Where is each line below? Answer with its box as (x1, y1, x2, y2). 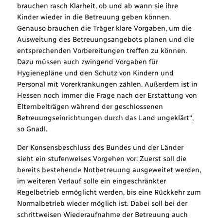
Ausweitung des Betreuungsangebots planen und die (17, 35, 194, 44)
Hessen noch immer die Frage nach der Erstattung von (17, 91, 197, 100)
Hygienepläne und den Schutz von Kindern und (17, 69, 174, 78)
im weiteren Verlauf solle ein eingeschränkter (17, 176, 166, 185)
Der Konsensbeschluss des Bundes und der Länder (17, 143, 183, 152)
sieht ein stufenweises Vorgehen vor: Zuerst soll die (17, 154, 186, 163)
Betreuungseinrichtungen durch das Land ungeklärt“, (17, 113, 194, 123)
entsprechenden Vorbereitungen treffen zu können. (17, 46, 187, 55)
